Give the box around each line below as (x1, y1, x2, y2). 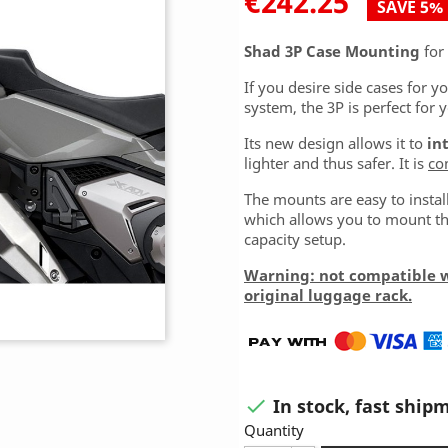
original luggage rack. (244, 285, 412, 305)
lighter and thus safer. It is (244, 153, 428, 173)
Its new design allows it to (244, 133, 427, 153)
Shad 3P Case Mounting (244, 41, 420, 61)
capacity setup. (244, 229, 346, 249)
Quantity (244, 420, 304, 441)
